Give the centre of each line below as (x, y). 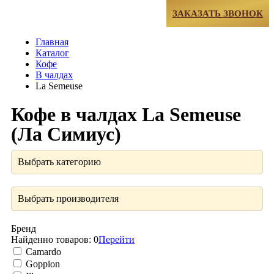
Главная (52, 42)
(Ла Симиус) (66, 134)
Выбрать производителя (68, 199)
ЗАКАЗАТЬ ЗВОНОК (218, 13)
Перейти (117, 240)
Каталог (52, 53)
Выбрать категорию (59, 162)
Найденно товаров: (52, 240)
